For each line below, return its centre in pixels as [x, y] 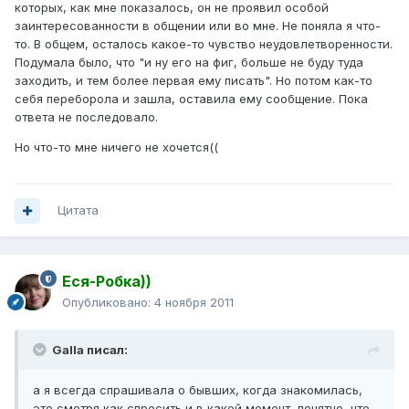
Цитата [78, 210]
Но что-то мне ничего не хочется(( [116, 147]
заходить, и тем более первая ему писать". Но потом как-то [194, 81]
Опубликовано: [108, 303]
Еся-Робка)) [107, 282]
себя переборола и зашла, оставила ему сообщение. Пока [191, 99]
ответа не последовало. [86, 117]
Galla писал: [90, 350]
